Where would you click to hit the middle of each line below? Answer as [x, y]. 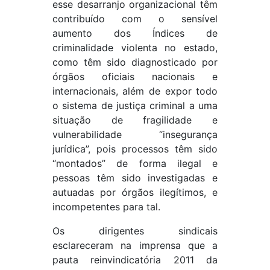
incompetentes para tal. [106, 207]
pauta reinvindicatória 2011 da [135, 260]
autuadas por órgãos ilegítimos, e [135, 192]
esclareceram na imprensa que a [135, 245]
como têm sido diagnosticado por [135, 62]
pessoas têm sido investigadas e [135, 178]
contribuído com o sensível [135, 19]
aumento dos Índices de [135, 33]
